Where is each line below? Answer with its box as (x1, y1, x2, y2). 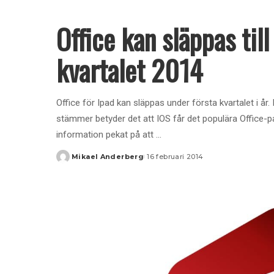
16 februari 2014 (147, 152, 204, 161)
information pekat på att (56, 128, 156, 140)
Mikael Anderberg (72, 152, 144, 161)
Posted (56, 157, 85, 166)
